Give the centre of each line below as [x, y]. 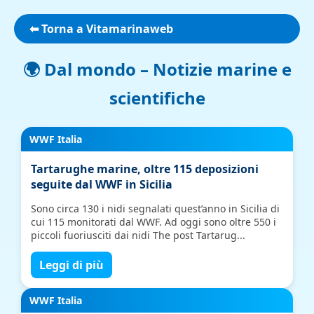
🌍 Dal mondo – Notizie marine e [157, 69]
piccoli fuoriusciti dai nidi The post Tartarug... [138, 235]
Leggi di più [72, 265]
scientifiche [157, 98]
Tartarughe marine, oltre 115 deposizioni [145, 169]
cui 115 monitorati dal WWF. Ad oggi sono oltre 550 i [154, 222]
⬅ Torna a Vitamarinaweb [101, 29]
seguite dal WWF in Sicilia [102, 184]
